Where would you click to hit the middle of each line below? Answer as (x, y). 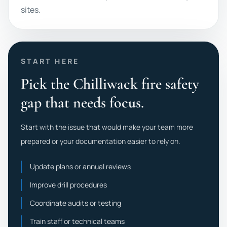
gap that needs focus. (82, 103)
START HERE (50, 61)
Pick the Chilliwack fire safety (110, 84)
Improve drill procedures (68, 185)
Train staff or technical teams (77, 221)
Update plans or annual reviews (80, 166)
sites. (31, 10)
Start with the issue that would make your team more (107, 127)
